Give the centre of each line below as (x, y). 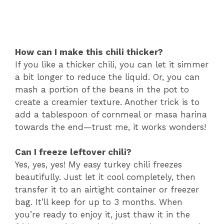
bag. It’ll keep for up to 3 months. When (99, 202)
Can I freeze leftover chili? (73, 152)
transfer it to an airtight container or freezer (107, 190)
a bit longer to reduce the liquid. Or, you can (107, 77)
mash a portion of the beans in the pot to (102, 89)
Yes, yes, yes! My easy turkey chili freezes (98, 165)
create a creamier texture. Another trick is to (107, 102)
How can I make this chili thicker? (89, 52)
